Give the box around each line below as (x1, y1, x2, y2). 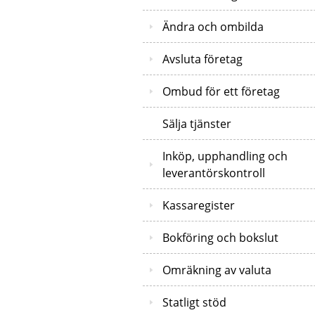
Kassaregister (162, 197, 235, 213)
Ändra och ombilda (162, 18, 264, 34)
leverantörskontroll (162, 165, 265, 181)
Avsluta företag (162, 51, 243, 67)
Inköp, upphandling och (162, 148, 288, 164)
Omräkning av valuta (162, 262, 271, 278)
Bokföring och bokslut (162, 229, 278, 245)
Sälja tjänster (162, 115, 231, 131)
